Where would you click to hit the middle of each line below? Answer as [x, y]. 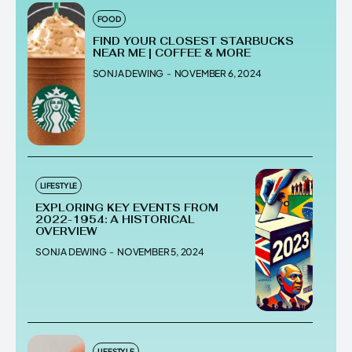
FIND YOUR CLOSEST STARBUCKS [193, 42]
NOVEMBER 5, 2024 [161, 251]
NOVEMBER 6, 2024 [218, 74]
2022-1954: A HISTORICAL [115, 219]
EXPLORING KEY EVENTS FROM [127, 207]
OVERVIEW [66, 231]
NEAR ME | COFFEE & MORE [171, 53]
